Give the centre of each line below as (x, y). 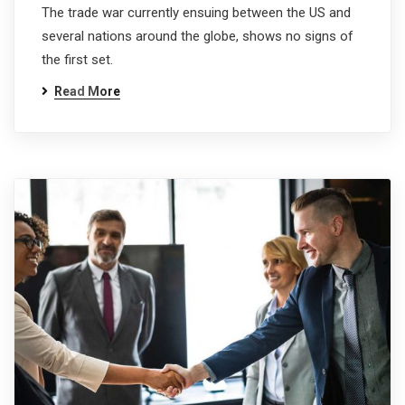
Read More (87, 91)
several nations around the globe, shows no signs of (198, 36)
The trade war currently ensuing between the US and (196, 13)
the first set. (77, 60)
